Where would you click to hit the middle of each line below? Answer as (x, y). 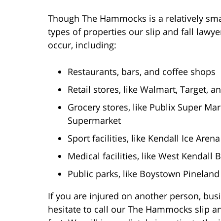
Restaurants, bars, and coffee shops (142, 71)
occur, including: (82, 45)
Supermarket (94, 120)
